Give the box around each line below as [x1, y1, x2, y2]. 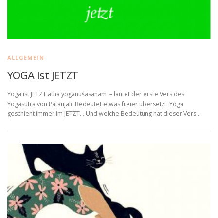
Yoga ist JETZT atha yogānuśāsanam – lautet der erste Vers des [7, 90, 184, 98]
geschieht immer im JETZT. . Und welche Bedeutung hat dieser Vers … [7, 109, 202, 118]
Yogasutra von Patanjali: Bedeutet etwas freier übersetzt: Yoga [7, 99, 183, 108]
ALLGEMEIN [7, 54, 44, 61]
